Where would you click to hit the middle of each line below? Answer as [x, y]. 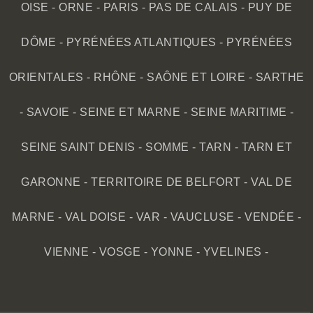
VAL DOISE [95, 217]
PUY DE [270, 8]
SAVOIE [48, 112]
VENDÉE [270, 217]
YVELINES [232, 252]
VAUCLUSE [202, 217]
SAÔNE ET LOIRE [196, 78]
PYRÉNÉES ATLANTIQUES [141, 43]
